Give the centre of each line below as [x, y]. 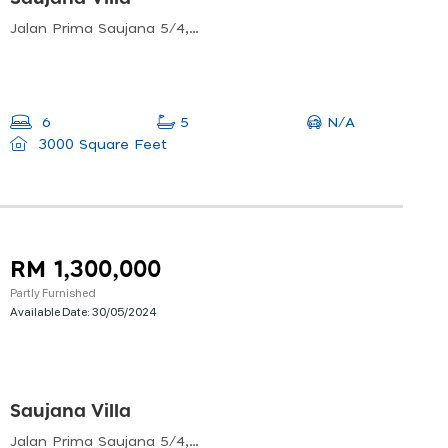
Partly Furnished [53, 292]
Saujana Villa [70, 411]
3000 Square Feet [100, 145]
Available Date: [51, 311]
